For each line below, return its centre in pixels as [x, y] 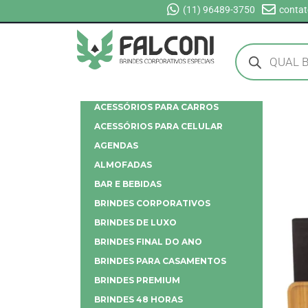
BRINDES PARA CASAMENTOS [160, 261]
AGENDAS [116, 145]
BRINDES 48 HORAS [139, 299]
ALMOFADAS [123, 165]
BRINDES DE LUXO [135, 222]
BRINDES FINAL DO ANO [148, 242]
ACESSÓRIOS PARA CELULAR [158, 126]
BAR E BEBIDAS [128, 184]
